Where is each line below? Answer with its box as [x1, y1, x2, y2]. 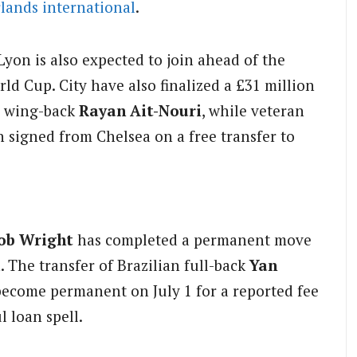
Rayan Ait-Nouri [79, 100, 202, 120]
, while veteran [202, 100, 304, 120]
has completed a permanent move [73, 229, 312, 249]
